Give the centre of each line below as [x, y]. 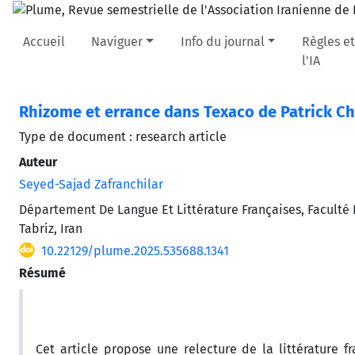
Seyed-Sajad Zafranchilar [91, 184]
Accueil [44, 41]
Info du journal [222, 41]
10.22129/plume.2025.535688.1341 [135, 250]
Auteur [38, 162]
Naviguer [117, 41]
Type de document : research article [123, 136]
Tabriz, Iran [51, 228]
